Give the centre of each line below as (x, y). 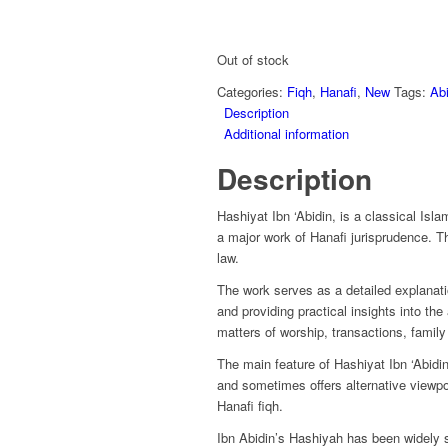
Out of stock (253, 60)
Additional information (286, 134)
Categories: (252, 92)
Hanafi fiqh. (250, 406)
